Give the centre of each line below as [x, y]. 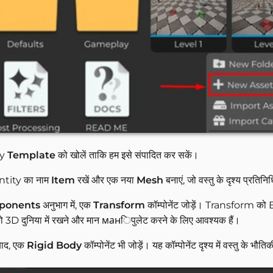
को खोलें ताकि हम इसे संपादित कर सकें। [127, 155]
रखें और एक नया [106, 180]
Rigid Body [54, 246]
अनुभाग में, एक [67, 205]
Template [31, 155]
